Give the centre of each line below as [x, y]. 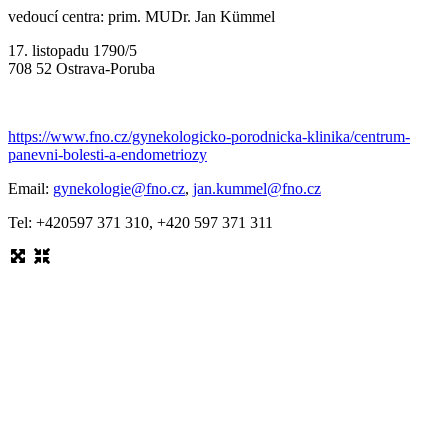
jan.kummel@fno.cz [257, 188]
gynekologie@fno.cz [119, 188]
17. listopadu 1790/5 [72, 50]
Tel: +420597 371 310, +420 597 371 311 [140, 222]
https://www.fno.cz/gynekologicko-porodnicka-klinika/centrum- [209, 136]
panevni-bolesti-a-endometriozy [107, 154]
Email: [30, 188]
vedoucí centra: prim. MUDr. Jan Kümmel [141, 16]
